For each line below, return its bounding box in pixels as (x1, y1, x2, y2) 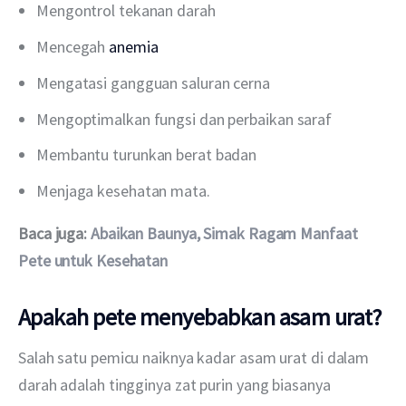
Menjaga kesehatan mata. (36, 180, 210, 202)
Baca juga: (18, 223, 91, 245)
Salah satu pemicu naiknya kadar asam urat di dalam (18, 347, 373, 369)
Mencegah (36, 35, 110, 57)
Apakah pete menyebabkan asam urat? (18, 301, 382, 332)
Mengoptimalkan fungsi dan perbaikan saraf (36, 108, 333, 130)
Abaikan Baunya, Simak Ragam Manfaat (90, 223, 362, 245)
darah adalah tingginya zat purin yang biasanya (18, 374, 334, 396)
